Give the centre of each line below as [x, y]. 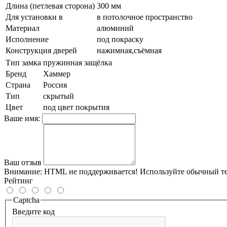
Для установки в [34, 17]
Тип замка [23, 62]
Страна [18, 85]
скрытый [59, 96]
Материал [23, 28]
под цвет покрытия [76, 107]
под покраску [120, 39]
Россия [55, 85]
